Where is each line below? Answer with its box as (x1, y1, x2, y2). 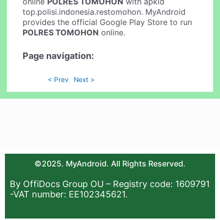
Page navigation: (23, 50, 94, 61)
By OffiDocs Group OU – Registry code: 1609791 (10, 178, 210, 189)
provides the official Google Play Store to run (23, 17, 192, 27)
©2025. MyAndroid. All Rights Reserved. (34, 158, 186, 168)
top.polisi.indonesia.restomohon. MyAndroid (23, 6, 186, 17)
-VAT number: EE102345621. (10, 189, 128, 199)
